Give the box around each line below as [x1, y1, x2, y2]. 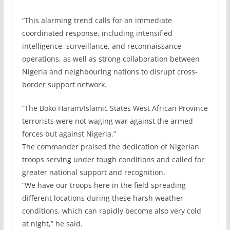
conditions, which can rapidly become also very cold [22, 206, 201, 216]
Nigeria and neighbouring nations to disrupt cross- [22, 67, 198, 76]
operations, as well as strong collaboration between [22, 54, 200, 64]
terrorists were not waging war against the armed [22, 116, 193, 126]
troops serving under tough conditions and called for [22, 155, 204, 164]
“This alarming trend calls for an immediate [22, 15, 172, 25]
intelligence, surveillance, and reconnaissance [22, 41, 181, 51]
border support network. [22, 80, 107, 89]
